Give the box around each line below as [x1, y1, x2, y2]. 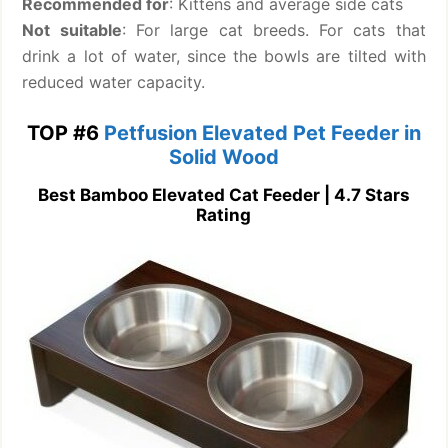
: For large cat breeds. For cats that [121, 19, 426, 40]
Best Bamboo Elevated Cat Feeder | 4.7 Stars [37, 184, 410, 205]
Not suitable [22, 19, 122, 40]
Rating [196, 204, 252, 225]
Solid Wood [168, 144, 279, 169]
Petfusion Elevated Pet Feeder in [103, 120, 421, 145]
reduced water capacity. [22, 71, 206, 92]
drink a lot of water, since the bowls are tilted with [22, 45, 426, 66]
